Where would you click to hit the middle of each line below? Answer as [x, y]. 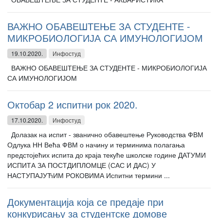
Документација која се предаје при [85, 202]
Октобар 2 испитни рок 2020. [73, 104]
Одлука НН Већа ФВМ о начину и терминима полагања [96, 144]
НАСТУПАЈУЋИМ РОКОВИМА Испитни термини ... [89, 175]
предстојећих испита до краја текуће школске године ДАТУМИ [107, 154]
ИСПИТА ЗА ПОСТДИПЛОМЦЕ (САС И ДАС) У [82, 165]
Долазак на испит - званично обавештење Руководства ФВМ [105, 134]
